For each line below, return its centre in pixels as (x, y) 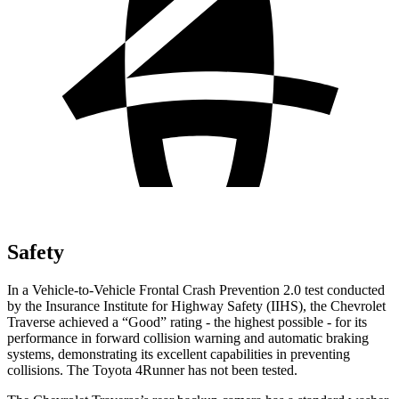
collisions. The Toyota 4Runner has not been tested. (152, 370)
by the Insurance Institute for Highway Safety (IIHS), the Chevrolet (196, 305)
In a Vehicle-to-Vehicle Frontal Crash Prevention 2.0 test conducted (196, 289)
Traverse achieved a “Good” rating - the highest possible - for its (187, 322)
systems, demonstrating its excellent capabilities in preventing (179, 354)
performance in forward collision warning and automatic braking (188, 338)
